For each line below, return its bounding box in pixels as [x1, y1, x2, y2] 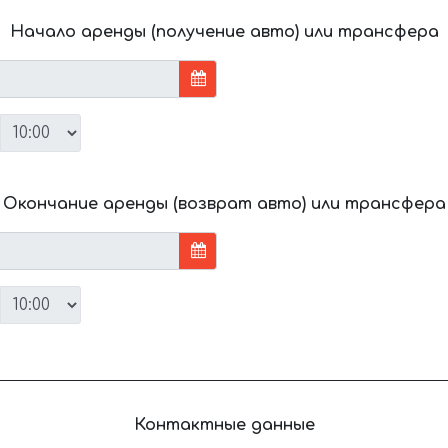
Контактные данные [133, 415, 315, 434]
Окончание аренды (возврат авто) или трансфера [2, 194, 446, 213]
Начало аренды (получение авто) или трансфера [9, 22, 439, 41]
